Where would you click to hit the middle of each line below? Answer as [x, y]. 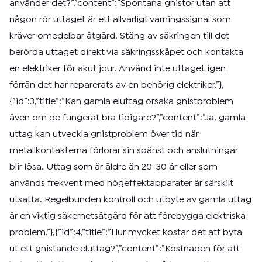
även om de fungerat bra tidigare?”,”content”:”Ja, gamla [127, 118]
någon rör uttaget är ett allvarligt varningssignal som [120, 20]
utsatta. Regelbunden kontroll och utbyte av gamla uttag [130, 200]
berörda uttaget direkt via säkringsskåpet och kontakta [126, 52]
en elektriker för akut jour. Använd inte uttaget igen [118, 69]
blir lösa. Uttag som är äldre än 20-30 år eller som [113, 167]
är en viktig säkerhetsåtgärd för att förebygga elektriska [127, 216]
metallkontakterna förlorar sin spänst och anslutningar [124, 151]
